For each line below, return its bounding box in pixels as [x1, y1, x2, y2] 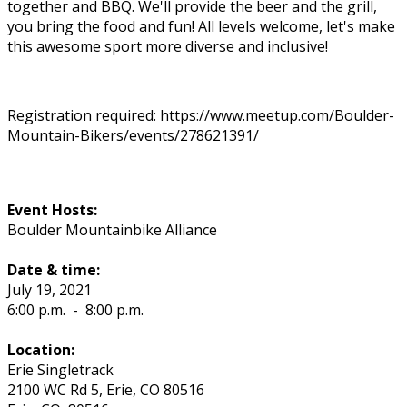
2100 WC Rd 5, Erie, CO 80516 [7, 379, 204, 400]
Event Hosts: [7, 199, 97, 220]
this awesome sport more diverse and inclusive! [7, 35, 328, 56]
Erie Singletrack [7, 359, 114, 380]
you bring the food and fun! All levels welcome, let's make [7, 15, 395, 36]
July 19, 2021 [7, 279, 92, 300]
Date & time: [7, 259, 100, 280]
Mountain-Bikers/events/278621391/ [7, 124, 259, 145]
